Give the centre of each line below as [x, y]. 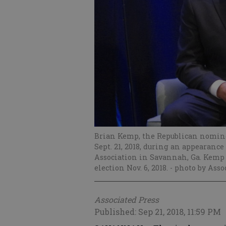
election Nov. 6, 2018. [132, 168]
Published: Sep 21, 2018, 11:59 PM [158, 212]
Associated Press [127, 200]
